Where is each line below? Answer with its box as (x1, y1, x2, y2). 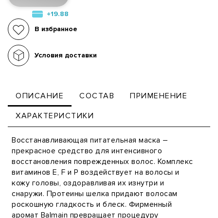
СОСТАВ (79, 91, 114, 101)
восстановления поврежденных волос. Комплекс (12, 156, 193, 166)
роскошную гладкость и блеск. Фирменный (12, 199, 172, 209)
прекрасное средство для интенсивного (12, 145, 162, 156)
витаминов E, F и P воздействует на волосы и (12, 167, 180, 177)
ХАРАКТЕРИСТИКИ (16, 110, 94, 121)
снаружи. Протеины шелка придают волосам (12, 188, 178, 199)
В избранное (35, 24, 77, 33)
